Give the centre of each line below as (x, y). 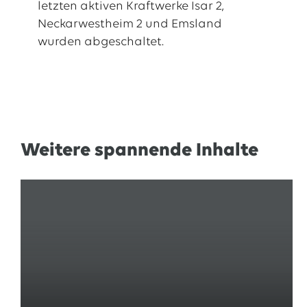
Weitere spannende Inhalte (139, 151)
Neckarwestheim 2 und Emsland (130, 24)
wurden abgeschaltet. (100, 42)
